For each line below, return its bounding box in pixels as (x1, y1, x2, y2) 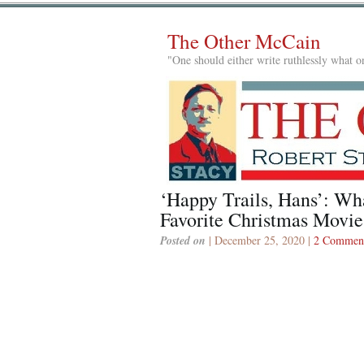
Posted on (160, 232, 206, 249)
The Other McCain (167, 28, 321, 54)
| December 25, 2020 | (206, 232, 314, 248)
